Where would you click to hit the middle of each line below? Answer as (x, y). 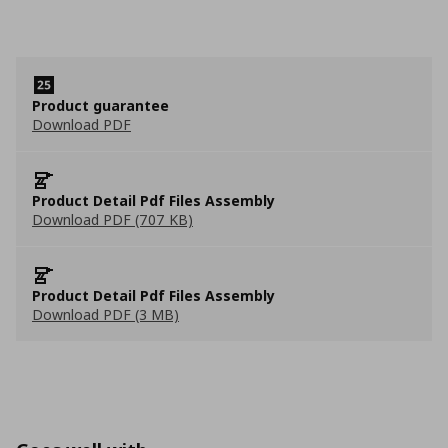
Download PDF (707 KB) (112, 219)
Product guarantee (100, 105)
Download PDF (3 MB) (105, 314)
